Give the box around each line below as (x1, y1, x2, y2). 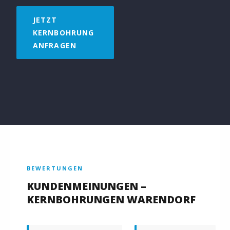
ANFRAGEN (33, 40, 76, 50)
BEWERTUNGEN (27, 164, 83, 172)
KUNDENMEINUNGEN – (27, 179, 146, 193)
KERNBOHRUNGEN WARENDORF (27, 192, 196, 206)
